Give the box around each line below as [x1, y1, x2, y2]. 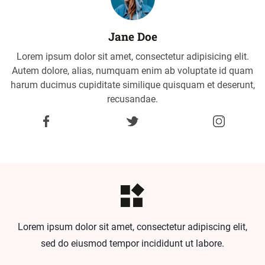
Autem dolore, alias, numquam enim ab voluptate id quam [12, 64, 253, 76]
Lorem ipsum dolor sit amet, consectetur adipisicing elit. [16, 50, 249, 62]
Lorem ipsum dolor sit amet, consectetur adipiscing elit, [18, 221, 247, 232]
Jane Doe [108, 28, 157, 44]
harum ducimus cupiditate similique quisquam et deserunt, [10, 79, 255, 91]
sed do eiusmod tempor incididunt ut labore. [41, 237, 224, 249]
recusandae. [107, 93, 158, 105]
